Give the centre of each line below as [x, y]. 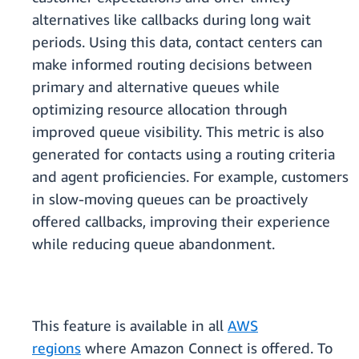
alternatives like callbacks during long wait [171, 20]
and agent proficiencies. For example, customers [190, 177]
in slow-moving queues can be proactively [170, 199]
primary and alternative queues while [156, 87]
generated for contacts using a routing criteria [184, 154]
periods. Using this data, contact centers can [177, 42]
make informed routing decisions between [172, 65]
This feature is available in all [130, 326]
